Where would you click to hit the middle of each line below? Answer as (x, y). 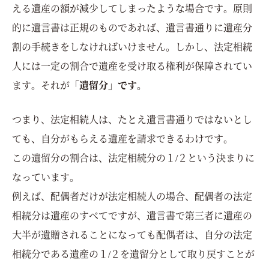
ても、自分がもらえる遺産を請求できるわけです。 (122, 138)
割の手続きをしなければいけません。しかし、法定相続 (132, 46)
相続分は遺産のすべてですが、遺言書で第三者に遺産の (132, 215)
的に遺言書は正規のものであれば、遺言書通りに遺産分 (132, 27)
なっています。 (46, 177)
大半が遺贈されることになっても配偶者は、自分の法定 (132, 234)
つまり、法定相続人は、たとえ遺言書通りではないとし (132, 119)
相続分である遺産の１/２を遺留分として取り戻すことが (133, 253)
